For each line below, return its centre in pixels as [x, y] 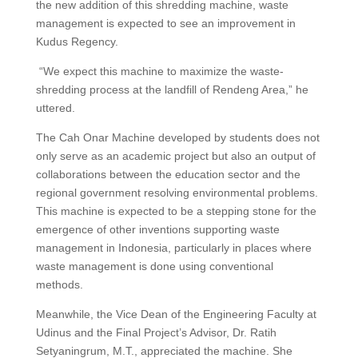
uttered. [55, 107]
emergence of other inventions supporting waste [157, 229]
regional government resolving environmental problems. [177, 192]
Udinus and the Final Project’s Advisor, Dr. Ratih [156, 332]
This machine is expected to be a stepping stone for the [176, 211]
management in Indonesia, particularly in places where [173, 247]
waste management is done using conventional [154, 266]
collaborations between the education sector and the [168, 174]
